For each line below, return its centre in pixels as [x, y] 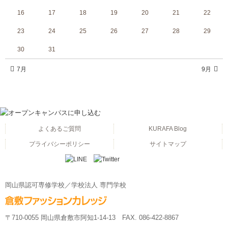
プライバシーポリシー [59, 144]
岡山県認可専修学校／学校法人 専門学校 [66, 185]
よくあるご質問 [59, 129]
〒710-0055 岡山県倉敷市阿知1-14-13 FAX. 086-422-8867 [92, 218]
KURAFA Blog [168, 129]
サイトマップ [168, 144]
